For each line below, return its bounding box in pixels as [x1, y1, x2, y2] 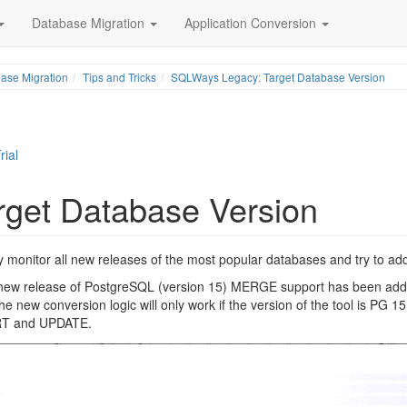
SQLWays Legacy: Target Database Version [170, 69, 385, 84]
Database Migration [31, 14, 148, 32]
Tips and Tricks [82, 69, 156, 84]
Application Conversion [184, 14, 320, 32]
